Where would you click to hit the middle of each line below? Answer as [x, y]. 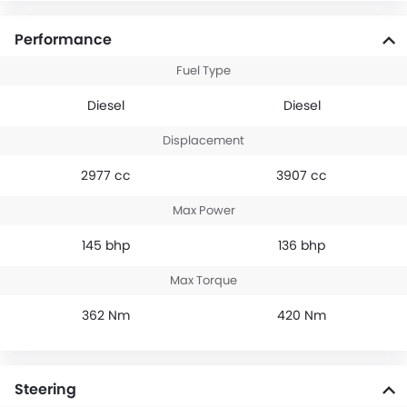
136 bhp [302, 246]
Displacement [203, 141]
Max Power [203, 211]
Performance [63, 40]
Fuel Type [203, 71]
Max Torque [203, 281]
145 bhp [105, 246]
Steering [45, 390]
